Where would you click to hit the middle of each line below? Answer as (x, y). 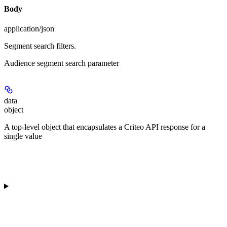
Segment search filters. (40, 46)
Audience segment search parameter (62, 63)
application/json (29, 29)
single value (23, 136)
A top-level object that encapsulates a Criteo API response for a (105, 127)
